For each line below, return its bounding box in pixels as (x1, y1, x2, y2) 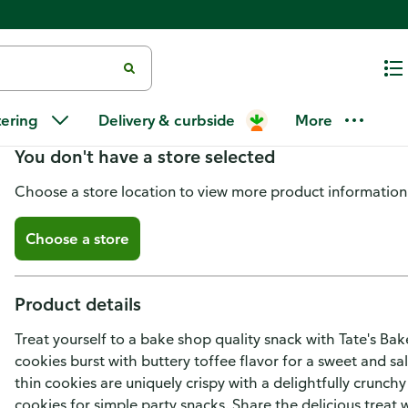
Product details (15, 292, 141, 315)
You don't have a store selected (15, 145, 275, 168)
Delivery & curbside (98, 111, 235, 129)
